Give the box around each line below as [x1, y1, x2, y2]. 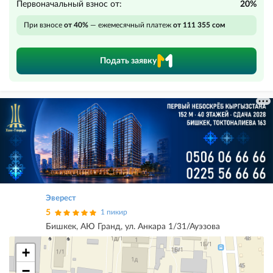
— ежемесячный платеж [88, 21, 173, 29]
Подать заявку [99, 57, 157, 65]
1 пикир [101, 208, 128, 216]
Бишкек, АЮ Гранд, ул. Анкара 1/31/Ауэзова [46, 222, 220, 232]
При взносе [24, 21, 64, 29]
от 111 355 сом [173, 21, 225, 29]
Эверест [46, 194, 76, 203]
